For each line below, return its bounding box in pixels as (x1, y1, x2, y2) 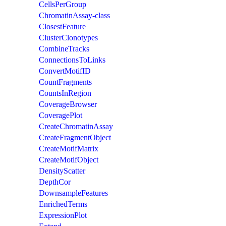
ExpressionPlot (39, 210, 87, 219)
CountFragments (39, 77, 92, 86)
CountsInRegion (39, 88, 91, 97)
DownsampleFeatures (39, 188, 108, 197)
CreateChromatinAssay (39, 122, 113, 131)
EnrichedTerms (39, 199, 87, 208)
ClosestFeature (39, 22, 86, 31)
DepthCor (39, 177, 71, 186)
